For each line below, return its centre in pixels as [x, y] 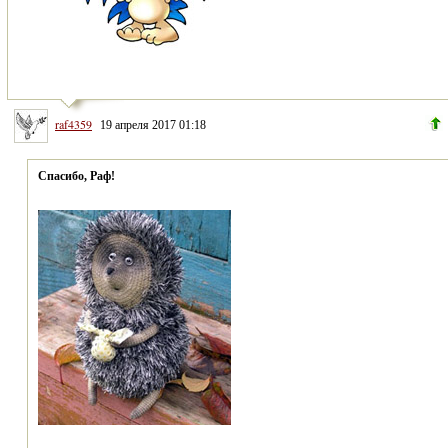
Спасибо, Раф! [76, 175]
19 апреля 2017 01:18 [151, 124]
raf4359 [73, 123]
